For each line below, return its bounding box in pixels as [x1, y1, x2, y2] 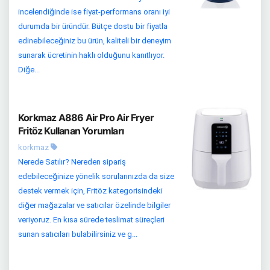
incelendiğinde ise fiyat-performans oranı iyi [18, 7, 170, 16]
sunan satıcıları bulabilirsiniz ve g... [18, 229, 137, 239]
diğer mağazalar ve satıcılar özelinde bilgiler [18, 200, 171, 210]
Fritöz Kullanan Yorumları [18, 124, 124, 137]
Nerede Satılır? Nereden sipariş [18, 157, 126, 166]
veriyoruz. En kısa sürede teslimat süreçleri [18, 215, 165, 224]
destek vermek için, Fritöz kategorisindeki [18, 186, 163, 195]
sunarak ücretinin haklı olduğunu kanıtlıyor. [18, 50, 165, 60]
